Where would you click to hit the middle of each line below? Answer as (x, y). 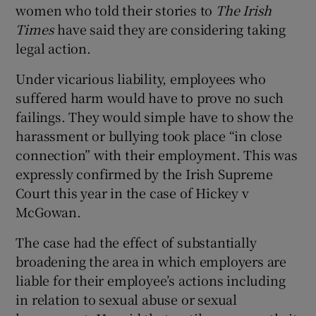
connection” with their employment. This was (157, 154)
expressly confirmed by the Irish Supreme (144, 173)
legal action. (53, 48)
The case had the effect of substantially (136, 242)
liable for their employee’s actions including (151, 280)
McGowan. (48, 211)
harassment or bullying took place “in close (149, 135)
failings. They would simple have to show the (154, 116)
